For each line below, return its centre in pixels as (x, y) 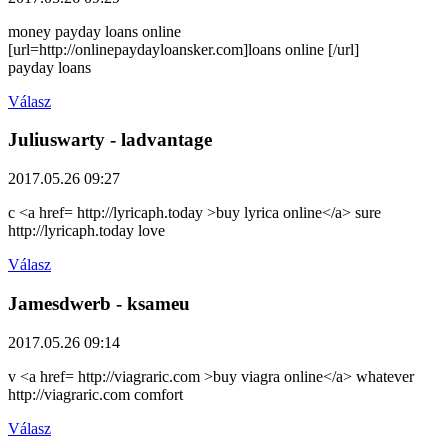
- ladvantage (158, 140)
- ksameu (150, 303)
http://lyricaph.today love (86, 231)
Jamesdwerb (59, 303)
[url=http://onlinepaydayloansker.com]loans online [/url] (183, 49)
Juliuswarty (56, 140)
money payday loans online (94, 31)
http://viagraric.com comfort (95, 394)
